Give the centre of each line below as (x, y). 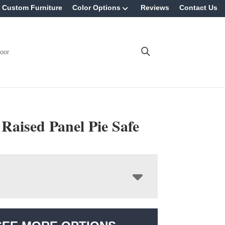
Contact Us (198, 8)
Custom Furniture (32, 8)
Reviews (155, 8)
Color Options (96, 8)
